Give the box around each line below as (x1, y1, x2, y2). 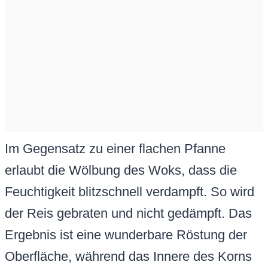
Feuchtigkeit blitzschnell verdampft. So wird (5, 184, 254, 200)
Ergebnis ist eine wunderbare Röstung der (5, 227, 247, 243)
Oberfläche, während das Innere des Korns (5, 249, 252, 264)
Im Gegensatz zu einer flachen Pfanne (5, 141, 226, 157)
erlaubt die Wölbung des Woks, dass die (5, 163, 237, 178)
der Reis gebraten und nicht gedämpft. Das (5, 206, 252, 221)
